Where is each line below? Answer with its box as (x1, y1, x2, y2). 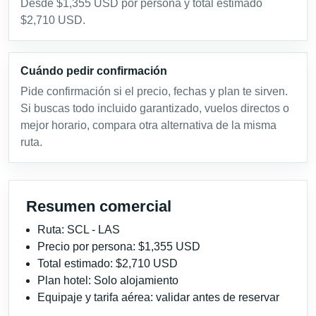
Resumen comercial (26, 197, 171, 215)
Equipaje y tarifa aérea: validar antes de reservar (37, 291, 279, 303)
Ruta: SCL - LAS (37, 223, 120, 236)
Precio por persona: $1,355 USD (37, 240, 200, 253)
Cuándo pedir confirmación (20, 64, 167, 77)
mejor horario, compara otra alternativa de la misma (20, 119, 276, 131)
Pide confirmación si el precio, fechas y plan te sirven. (20, 85, 288, 97)
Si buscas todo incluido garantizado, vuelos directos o (20, 102, 289, 114)
